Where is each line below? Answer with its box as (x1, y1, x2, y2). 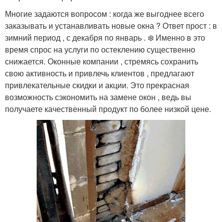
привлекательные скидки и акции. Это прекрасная (5, 79, 189, 91)
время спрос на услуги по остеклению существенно (5, 44, 195, 55)
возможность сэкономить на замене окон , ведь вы (5, 91, 191, 103)
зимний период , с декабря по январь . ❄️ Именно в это (5, 32, 205, 44)
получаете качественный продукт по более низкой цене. (5, 103, 211, 115)
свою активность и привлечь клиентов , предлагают (5, 67, 194, 79)
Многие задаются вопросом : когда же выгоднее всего (5, 8, 204, 20)
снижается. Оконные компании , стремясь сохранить (5, 55, 198, 67)
